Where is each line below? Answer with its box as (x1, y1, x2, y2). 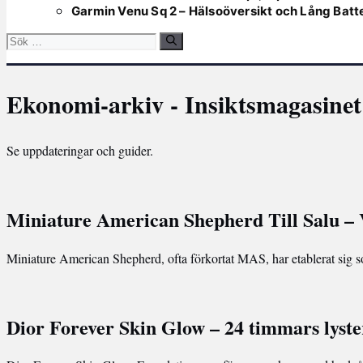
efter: (6, 48, 32, 65)
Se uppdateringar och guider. (6, 141, 153, 159)
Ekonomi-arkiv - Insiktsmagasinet (6, 85, 361, 122)
